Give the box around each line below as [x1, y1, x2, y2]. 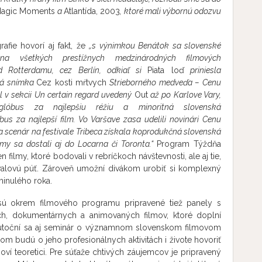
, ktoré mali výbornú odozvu [120, 6, 222, 16]
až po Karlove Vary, [147, 90, 221, 99]
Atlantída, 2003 [64, 6, 120, 16]
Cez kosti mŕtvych [36, 78, 107, 87]
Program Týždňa [157, 139, 221, 149]
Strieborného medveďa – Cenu [106, 78, 222, 87]
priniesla [184, 65, 222, 75]
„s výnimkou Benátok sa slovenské [89, 41, 221, 50]
